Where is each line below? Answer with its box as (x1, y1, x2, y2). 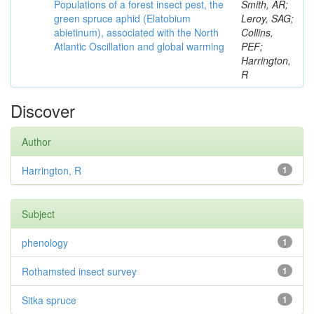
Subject (22, 207, 55, 221)
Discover (11, 98, 75, 123)
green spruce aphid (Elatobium (54, 11, 191, 25)
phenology (22, 235, 68, 250)
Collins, (241, 25, 273, 39)
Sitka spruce (22, 293, 76, 307)
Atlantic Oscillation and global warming (54, 39, 224, 53)
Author (22, 135, 51, 149)
